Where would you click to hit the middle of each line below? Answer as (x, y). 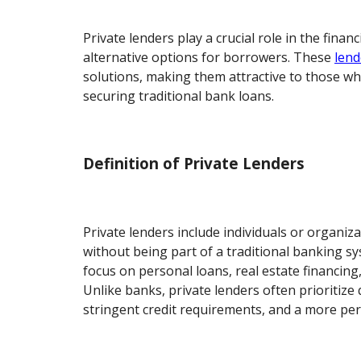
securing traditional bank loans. (179, 95)
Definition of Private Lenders (194, 164)
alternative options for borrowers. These (209, 57)
